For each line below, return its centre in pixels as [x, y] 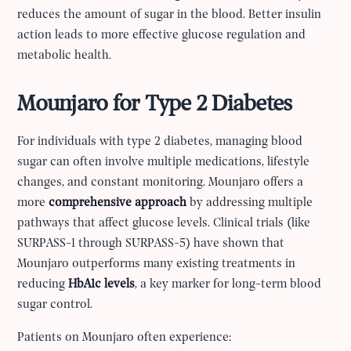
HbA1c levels [102, 284]
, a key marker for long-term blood [228, 284]
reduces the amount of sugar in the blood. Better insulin [170, 14]
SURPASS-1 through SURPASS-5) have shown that [151, 243]
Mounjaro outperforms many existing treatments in [157, 264]
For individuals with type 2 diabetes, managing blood [160, 141]
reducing [43, 284]
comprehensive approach [118, 203]
